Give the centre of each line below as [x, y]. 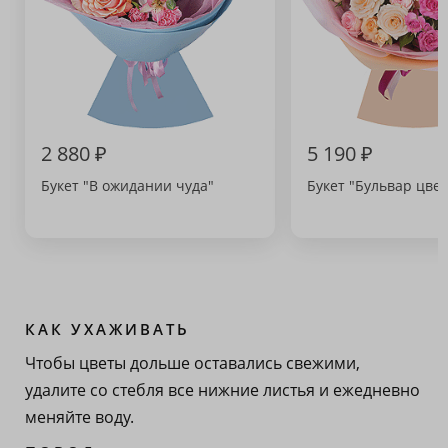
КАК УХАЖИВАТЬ [107, 329]
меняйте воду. [79, 417]
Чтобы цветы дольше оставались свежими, [192, 363]
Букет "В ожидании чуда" [127, 185]
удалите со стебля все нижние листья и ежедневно [222, 390]
